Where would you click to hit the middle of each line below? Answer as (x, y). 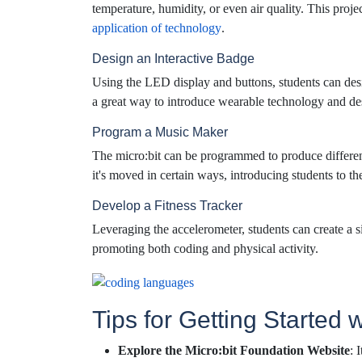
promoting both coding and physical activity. (205, 249)
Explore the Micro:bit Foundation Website (234, 350)
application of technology (157, 28)
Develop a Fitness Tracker (167, 206)
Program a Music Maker (160, 133)
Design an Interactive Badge (173, 59)
